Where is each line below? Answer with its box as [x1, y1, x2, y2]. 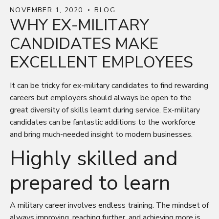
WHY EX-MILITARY [10, 14, 149, 36]
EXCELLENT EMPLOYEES [10, 51, 193, 73]
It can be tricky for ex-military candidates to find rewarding [10, 80, 208, 91]
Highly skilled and [10, 144, 178, 173]
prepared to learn [10, 169, 171, 197]
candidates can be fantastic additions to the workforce [10, 116, 196, 128]
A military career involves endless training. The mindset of [10, 199, 209, 211]
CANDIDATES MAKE [10, 33, 158, 54]
